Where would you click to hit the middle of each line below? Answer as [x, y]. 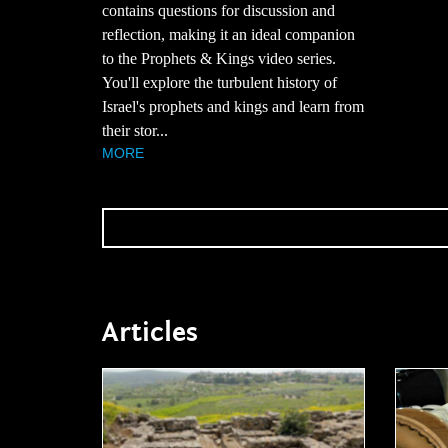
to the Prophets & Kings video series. [219, 58]
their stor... [135, 130]
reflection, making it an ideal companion [228, 34]
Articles [150, 332]
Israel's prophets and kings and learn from [233, 106]
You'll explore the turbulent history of [219, 82]
